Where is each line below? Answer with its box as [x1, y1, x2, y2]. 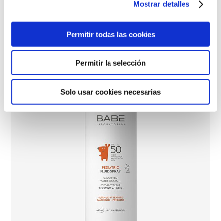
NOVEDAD [27, 4, 59, 13]
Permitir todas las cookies [66, 30, 155, 38]
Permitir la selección [75, 58, 146, 67]
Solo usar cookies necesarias [60, 87, 161, 96]
